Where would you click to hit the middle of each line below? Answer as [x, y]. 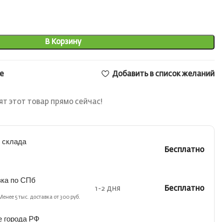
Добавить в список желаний [163, 74]
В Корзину [63, 42]
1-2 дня [108, 189]
